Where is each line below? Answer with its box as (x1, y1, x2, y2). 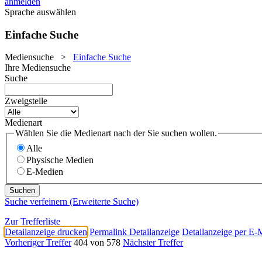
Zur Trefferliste (5, 216, 60, 227)
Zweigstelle (5, 96, 47, 106)
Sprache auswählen (5, 7, 76, 17)
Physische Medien (26, 155, 94, 166)
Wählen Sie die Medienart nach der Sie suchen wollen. (15, 128, 217, 139)
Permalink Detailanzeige (89, 227, 180, 237)
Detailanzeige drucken (5, 227, 87, 237)
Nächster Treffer (123, 237, 183, 248)
